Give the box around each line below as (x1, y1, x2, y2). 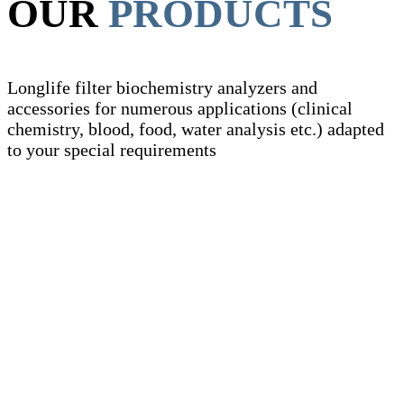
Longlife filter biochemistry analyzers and (7, 78, 317, 97)
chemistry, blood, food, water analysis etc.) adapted (7, 119, 384, 139)
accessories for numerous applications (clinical (7, 98, 353, 118)
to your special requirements (7, 140, 216, 160)
